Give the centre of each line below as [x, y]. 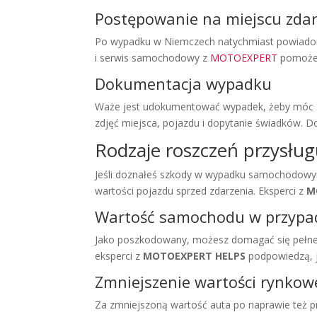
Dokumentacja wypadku [184, 84]
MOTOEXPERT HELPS [195, 256]
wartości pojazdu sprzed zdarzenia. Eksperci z [201, 191]
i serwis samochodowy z [153, 58]
